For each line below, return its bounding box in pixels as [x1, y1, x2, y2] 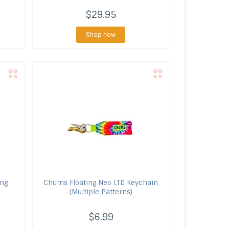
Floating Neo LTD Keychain [67, 178, 158, 187]
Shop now [86, 31, 116, 39]
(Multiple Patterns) [69, 188, 132, 196]
